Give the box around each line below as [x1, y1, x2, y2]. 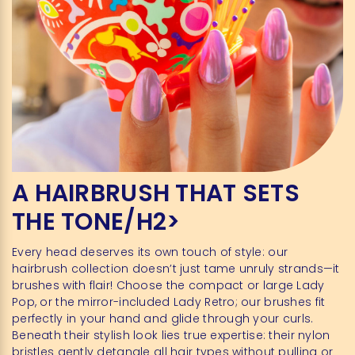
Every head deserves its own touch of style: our [12, 243, 288, 260]
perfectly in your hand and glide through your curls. [12, 310, 314, 326]
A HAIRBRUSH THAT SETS [12, 176, 300, 210]
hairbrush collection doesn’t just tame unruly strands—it [12, 260, 340, 277]
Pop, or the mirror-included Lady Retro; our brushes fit [12, 293, 326, 310]
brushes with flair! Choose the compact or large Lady [12, 277, 325, 293]
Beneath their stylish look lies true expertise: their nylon [12, 326, 330, 343]
